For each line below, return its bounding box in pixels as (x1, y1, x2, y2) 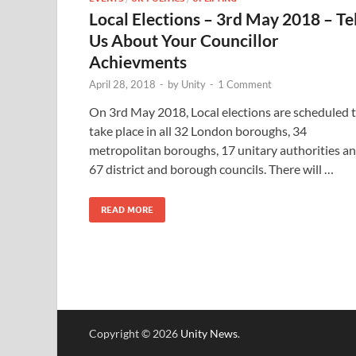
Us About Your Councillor (89, 30, 279, 51)
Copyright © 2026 (89, 327, 180, 341)
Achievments (89, 52, 187, 72)
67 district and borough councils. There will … (89, 161, 334, 177)
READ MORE (101, 204, 153, 216)
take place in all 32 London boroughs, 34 (89, 123, 307, 139)
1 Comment (218, 78, 272, 91)
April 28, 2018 (89, 78, 156, 91)
